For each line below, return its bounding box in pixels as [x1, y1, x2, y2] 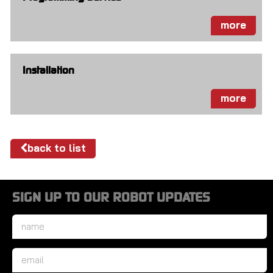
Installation [23, 66, 74, 76]
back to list [27, 141, 86, 154]
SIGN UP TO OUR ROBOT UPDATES [12, 192, 210, 204]
